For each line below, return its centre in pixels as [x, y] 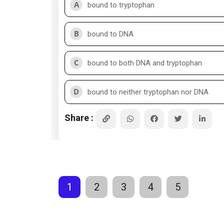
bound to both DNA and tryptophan [145, 63]
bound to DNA [110, 34]
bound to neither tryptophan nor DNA [148, 92]
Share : [79, 117]
